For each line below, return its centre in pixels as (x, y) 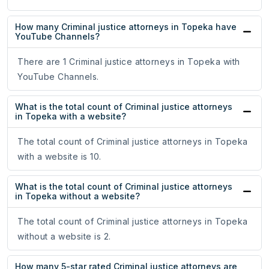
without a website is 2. (64, 237)
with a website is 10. (59, 157)
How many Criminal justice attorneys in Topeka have (126, 27)
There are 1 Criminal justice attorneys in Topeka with (129, 62)
